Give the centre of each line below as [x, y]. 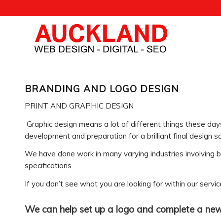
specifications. [49, 166]
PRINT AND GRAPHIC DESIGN [79, 106]
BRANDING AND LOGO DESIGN [102, 89]
